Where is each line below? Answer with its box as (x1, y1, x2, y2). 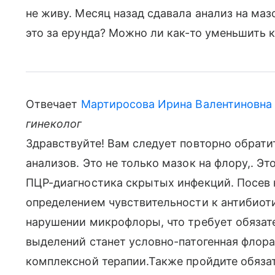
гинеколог (26, 117, 82, 130)
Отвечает (26, 98, 81, 110)
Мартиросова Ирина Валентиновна (80, 98, 273, 110)
